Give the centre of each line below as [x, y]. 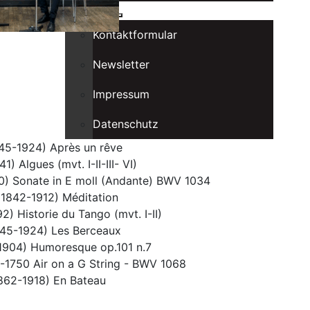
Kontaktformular [135, 35]
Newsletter [121, 64]
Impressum [121, 94]
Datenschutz [125, 124]
